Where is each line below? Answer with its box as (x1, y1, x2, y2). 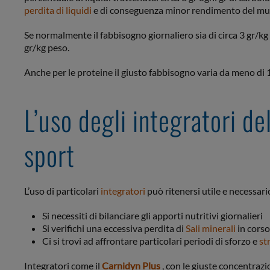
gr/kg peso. (24, 42, 69, 54)
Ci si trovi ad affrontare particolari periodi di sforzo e (42, 235, 259, 247)
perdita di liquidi (24, 4, 92, 16)
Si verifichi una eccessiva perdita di (42, 222, 186, 234)
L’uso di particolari (24, 185, 101, 197)
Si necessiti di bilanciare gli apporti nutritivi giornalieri (42, 210, 263, 222)
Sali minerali (186, 222, 236, 234)
